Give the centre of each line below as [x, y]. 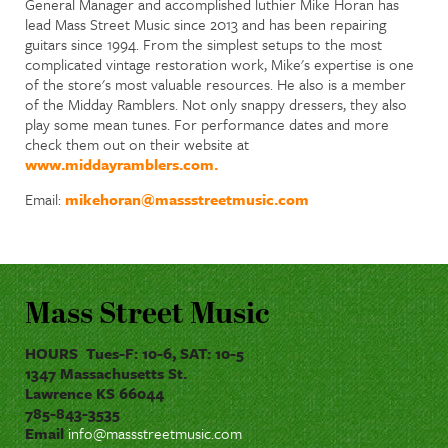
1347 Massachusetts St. [106, 372]
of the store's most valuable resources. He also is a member [215, 83]
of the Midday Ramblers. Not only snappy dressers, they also [216, 103]
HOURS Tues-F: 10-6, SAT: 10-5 [134, 352]
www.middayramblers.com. [121, 163]
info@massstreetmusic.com [155, 432]
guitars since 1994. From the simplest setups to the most [203, 43]
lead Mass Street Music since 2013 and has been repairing [205, 23]
